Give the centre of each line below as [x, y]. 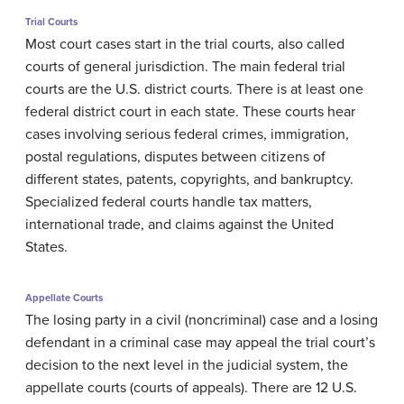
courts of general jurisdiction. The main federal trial [185, 66]
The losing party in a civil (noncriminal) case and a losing [202, 320]
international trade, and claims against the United [179, 224]
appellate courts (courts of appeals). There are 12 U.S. [191, 387]
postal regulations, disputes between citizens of [175, 156]
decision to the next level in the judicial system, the [187, 365]
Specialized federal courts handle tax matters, [169, 202]
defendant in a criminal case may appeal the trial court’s [200, 342]
